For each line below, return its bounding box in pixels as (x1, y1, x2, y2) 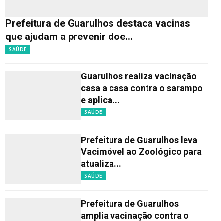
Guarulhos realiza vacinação (81, 71, 197, 81)
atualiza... (81, 158, 121, 169)
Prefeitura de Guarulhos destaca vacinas (5, 17, 190, 29)
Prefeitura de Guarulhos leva (81, 134, 197, 145)
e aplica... (81, 94, 120, 105)
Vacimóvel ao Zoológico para (81, 146, 202, 157)
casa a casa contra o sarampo (81, 82, 203, 93)
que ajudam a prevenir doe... (5, 30, 133, 42)
